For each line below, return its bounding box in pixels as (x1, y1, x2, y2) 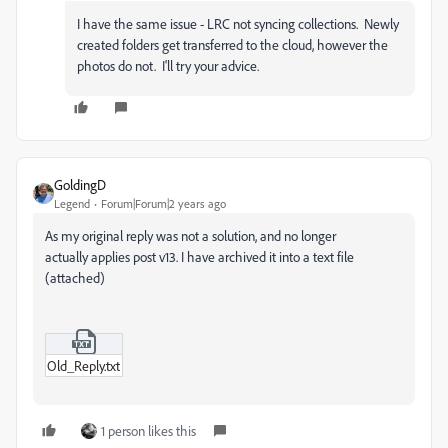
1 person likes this (101, 422, 196, 440)
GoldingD (54, 176, 106, 193)
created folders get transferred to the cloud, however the (77, 36, 388, 53)
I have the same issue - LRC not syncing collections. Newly (77, 15, 399, 32)
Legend (54, 196, 90, 211)
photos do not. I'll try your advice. (77, 57, 259, 74)
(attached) (45, 269, 105, 286)
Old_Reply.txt (47, 357, 121, 375)
